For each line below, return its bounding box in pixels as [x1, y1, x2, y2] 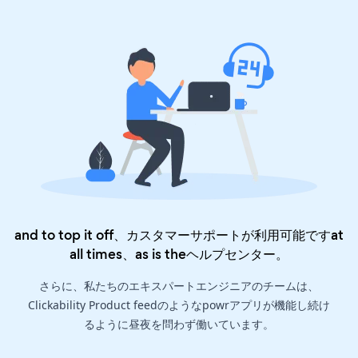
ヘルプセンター [186, 245, 276, 265]
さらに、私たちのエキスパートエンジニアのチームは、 [39, 278, 319, 294]
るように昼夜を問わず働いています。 [84, 316, 274, 332]
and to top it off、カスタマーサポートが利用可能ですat [14, 225, 344, 245]
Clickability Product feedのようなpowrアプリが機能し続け [28, 297, 330, 313]
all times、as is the [70, 245, 186, 265]
